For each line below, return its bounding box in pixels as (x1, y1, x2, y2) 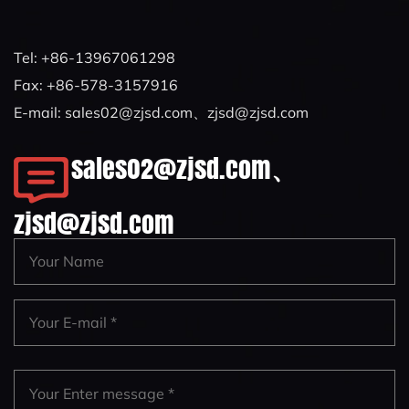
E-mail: (14, 102, 65, 121)
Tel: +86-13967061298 (14, 47, 175, 67)
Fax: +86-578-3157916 (14, 75, 178, 94)
